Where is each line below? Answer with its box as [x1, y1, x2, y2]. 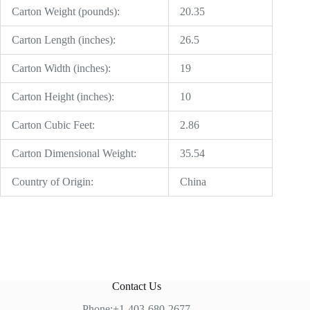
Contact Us [111, 280, 161, 292]
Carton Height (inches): [12, 90, 114, 102]
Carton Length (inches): [12, 33, 116, 46]
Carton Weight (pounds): [12, 5, 120, 17]
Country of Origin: [12, 175, 93, 188]
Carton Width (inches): [12, 62, 111, 74]
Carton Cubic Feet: [12, 118, 95, 131]
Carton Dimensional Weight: [12, 147, 136, 159]
